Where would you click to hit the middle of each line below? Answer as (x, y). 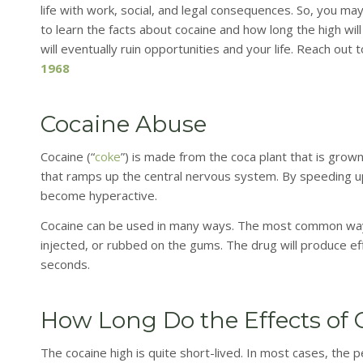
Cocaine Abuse (124, 124)
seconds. (65, 264)
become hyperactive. (99, 196)
